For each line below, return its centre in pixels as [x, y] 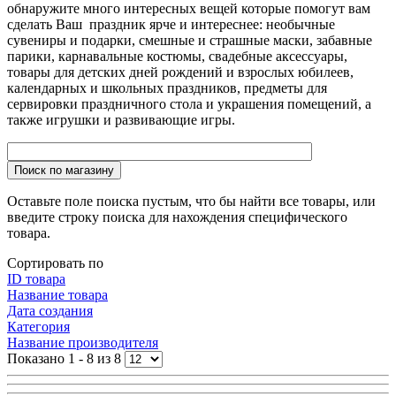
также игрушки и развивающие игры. [121, 119]
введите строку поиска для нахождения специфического [177, 217]
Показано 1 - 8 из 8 [64, 358]
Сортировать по [55, 263]
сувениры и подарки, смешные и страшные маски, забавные [190, 40]
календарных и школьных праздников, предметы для [167, 88]
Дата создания [50, 310]
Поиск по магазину [64, 170]
